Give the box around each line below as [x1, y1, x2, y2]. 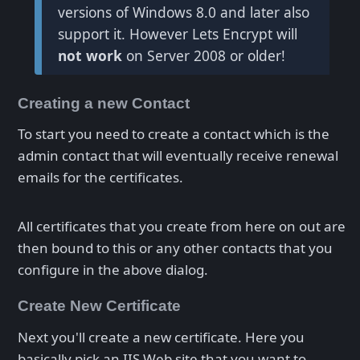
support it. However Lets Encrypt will [57, 23, 297, 43]
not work [57, 45, 122, 65]
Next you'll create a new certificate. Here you [18, 327, 305, 346]
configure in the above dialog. [18, 260, 208, 280]
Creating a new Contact [18, 94, 190, 112]
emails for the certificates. [18, 168, 183, 187]
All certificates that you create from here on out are [18, 217, 346, 236]
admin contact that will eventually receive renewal [18, 146, 338, 166]
